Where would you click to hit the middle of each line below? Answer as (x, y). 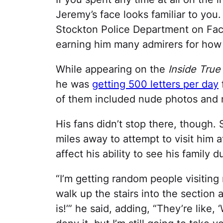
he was (74, 84)
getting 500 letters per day (155, 84)
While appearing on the (112, 69)
